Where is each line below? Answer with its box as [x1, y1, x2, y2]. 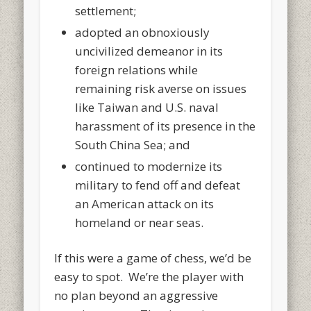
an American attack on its [75, 195, 215, 212]
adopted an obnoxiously [75, 24, 210, 40]
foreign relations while [75, 61, 199, 78]
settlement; [75, 2, 137, 19]
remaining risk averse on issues [75, 80, 247, 96]
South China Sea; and [75, 136, 191, 153]
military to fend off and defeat [75, 176, 241, 193]
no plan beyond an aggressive [54, 287, 219, 303]
